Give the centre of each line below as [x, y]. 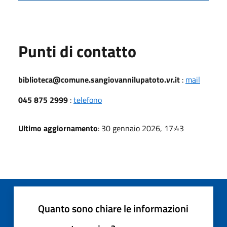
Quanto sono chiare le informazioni [113, 208]
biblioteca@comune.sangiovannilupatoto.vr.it [99, 79]
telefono [88, 100]
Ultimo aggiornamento [58, 128]
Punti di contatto [77, 51]
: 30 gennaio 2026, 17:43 [141, 128]
